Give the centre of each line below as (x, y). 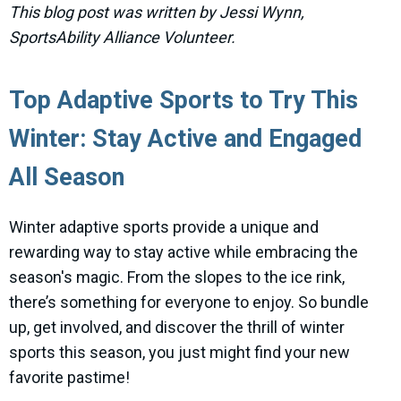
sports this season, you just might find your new (179, 353)
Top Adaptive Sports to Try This (183, 101)
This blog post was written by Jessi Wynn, (157, 13)
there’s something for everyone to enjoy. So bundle (189, 303)
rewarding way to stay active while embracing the (183, 252)
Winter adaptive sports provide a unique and (164, 227)
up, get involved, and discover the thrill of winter (177, 328)
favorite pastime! (69, 378)
